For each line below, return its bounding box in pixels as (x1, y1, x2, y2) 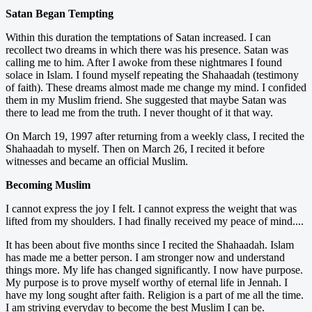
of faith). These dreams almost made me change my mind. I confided (6, 81, 306, 93)
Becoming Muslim (6, 178, 91, 191)
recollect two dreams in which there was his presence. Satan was (6, 43, 288, 56)
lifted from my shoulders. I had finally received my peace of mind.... (6, 214, 304, 227)
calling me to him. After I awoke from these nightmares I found (6, 56, 282, 68)
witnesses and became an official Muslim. (6, 155, 188, 167)
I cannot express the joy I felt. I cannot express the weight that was (6, 202, 297, 214)
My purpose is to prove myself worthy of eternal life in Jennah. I (6, 276, 288, 288)
